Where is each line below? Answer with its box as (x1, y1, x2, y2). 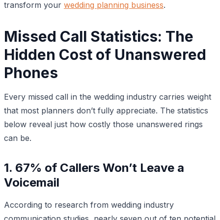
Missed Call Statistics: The (4, 27, 193, 45)
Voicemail (4, 175, 59, 190)
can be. (4, 133, 31, 143)
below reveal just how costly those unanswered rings (4, 119, 203, 129)
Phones (4, 63, 58, 82)
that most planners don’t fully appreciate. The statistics (4, 105, 208, 115)
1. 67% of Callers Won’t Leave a (4, 160, 184, 175)
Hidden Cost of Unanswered (4, 45, 206, 63)
